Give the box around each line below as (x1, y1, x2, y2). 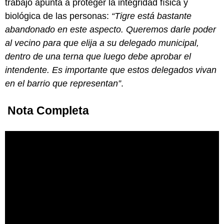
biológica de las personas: (5, 10, 111, 21)
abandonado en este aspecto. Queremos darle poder (5, 24, 216, 34)
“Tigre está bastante (111, 10, 191, 21)
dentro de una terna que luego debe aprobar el (5, 51, 191, 61)
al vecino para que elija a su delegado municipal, (5, 37, 199, 48)
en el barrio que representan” (5, 78, 121, 88)
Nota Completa (7, 103, 89, 117)
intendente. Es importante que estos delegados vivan (5, 64, 216, 75)
